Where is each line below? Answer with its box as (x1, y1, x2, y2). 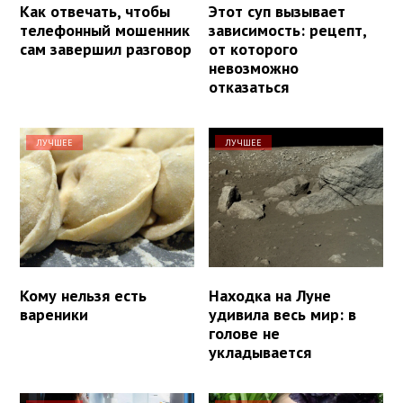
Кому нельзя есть (20, 285, 147, 307)
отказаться (209, 76, 290, 97)
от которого (209, 38, 299, 59)
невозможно (209, 57, 300, 78)
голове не (209, 323, 281, 345)
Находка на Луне (209, 285, 332, 307)
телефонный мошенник (20, 19, 190, 40)
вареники (20, 304, 88, 326)
